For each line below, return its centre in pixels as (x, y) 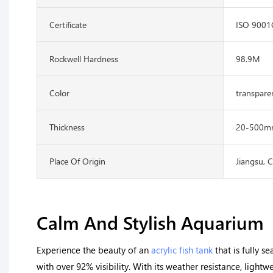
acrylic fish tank (182, 250)
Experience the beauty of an (94, 250)
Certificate (68, 24)
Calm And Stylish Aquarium (153, 222)
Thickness (67, 127)
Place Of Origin (77, 161)
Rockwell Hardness (84, 58)
